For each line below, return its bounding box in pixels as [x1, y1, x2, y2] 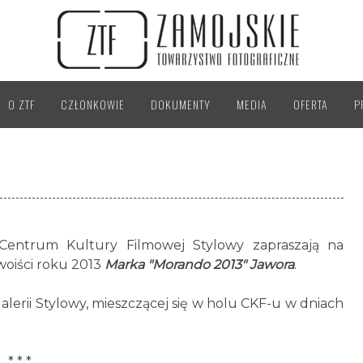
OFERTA [293, 96, 328, 113]
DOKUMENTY [151, 96, 211, 113]
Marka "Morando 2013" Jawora [105, 257, 294, 272]
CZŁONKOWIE [61, 96, 125, 113]
